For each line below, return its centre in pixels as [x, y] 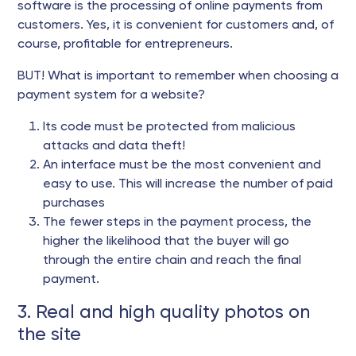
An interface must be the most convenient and [182, 165]
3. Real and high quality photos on [164, 312]
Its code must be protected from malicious [169, 127]
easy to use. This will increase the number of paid [188, 184]
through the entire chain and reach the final [172, 260]
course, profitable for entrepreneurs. [125, 44]
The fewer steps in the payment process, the [177, 222]
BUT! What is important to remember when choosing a [178, 76]
